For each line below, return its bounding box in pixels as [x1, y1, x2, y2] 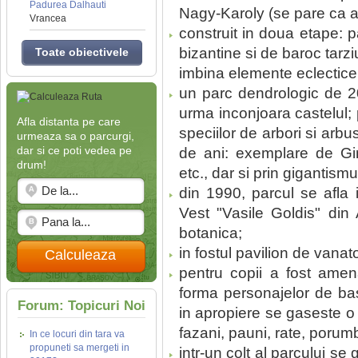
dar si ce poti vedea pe [17, 144, 132, 157]
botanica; [179, 225, 242, 241]
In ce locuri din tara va [30, 328, 125, 340]
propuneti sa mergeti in [30, 342, 129, 353]
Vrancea [30, 13, 66, 24]
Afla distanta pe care [17, 115, 121, 128]
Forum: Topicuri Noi [18, 298, 145, 313]
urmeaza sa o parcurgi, [17, 129, 134, 142]
